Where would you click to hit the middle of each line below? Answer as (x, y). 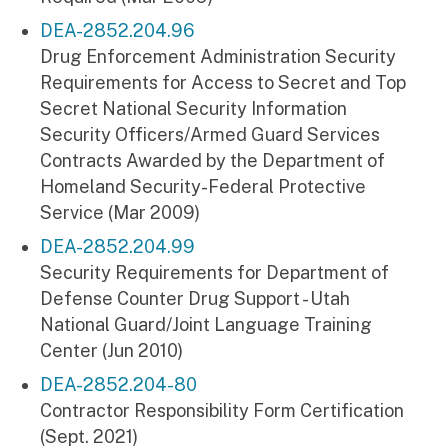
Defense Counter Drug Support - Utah (195, 298)
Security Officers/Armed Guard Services (210, 134)
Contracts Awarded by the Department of (212, 160)
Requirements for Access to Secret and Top (223, 82)
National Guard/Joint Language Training (206, 324)
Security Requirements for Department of (214, 272)
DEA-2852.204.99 (117, 246)
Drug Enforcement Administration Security (218, 56)
